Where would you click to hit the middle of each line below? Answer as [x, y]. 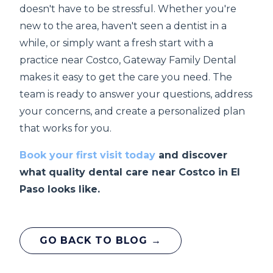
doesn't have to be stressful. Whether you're [128, 9]
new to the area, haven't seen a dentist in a [123, 26]
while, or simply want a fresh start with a [116, 43]
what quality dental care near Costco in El [130, 172]
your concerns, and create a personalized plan [132, 111]
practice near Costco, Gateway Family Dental [128, 60]
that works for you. [66, 128]
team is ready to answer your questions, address [136, 94]
